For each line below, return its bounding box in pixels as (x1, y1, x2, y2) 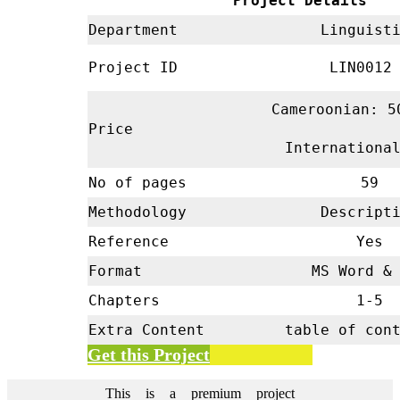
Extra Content (88, 321, 204, 338)
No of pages (88, 173, 187, 191)
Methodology (88, 203, 187, 221)
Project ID (88, 58, 178, 76)
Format (88, 262, 142, 279)
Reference (88, 232, 169, 250)
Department (88, 21, 178, 38)
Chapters (88, 291, 160, 309)
